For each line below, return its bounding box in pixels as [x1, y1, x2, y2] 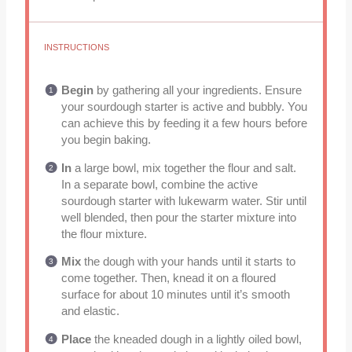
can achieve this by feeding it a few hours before [60, 117, 307, 130]
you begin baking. [60, 134, 151, 147]
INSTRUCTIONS [43, 42, 109, 52]
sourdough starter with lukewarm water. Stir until [60, 194, 306, 207]
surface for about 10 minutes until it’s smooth [60, 288, 290, 302]
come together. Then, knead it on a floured [60, 272, 276, 285]
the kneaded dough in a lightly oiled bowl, [90, 333, 302, 346]
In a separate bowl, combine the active [60, 178, 258, 191]
